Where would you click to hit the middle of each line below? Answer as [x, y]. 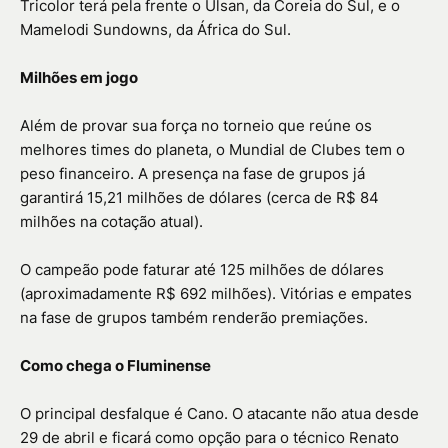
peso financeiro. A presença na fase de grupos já [192, 174]
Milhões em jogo [79, 78]
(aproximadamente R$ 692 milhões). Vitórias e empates [216, 294]
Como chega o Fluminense [115, 366]
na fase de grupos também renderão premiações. [194, 318]
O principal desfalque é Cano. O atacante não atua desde [219, 414]
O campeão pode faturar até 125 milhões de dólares [202, 270]
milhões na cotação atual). [111, 222]
